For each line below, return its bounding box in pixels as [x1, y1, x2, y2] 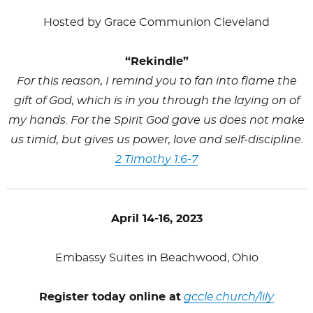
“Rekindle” [124, 55, 189, 67]
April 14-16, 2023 [110, 212, 203, 224]
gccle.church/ [184, 291, 259, 303]
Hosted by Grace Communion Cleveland [43, 16, 270, 28]
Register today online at [39, 291, 181, 303]
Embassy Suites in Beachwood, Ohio [54, 252, 259, 263]
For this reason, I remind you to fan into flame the [16, 75, 297, 87]
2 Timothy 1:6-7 [115, 153, 198, 165]
